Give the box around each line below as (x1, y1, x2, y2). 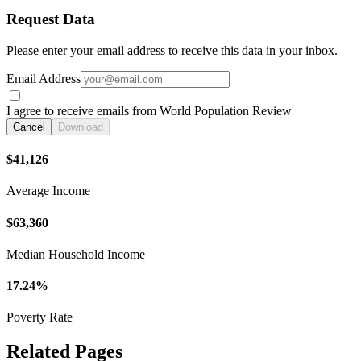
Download (58, 120, 103, 133)
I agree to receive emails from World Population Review (6, 103, 292, 118)
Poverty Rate (6, 310, 73, 325)
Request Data (6, 10, 95, 27)
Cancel (13, 120, 45, 133)
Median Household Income (6, 247, 145, 261)
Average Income (6, 184, 90, 198)
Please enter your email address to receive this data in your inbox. (6, 43, 338, 57)
